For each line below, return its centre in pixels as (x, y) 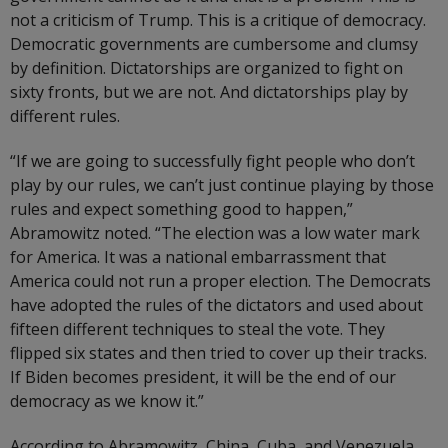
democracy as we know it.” (107, 401)
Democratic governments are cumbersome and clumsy (214, 44)
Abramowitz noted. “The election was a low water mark (215, 233)
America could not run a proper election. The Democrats (220, 281)
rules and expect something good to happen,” (181, 209)
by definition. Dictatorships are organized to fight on (206, 68)
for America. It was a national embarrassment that (198, 257)
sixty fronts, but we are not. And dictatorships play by (209, 92)
